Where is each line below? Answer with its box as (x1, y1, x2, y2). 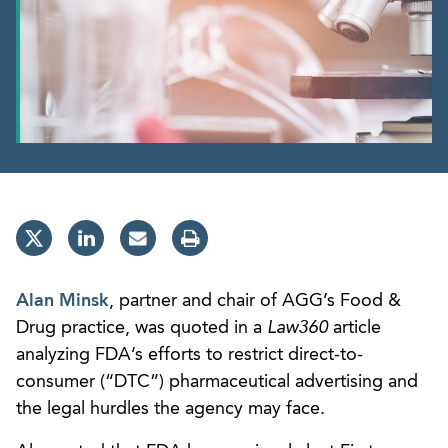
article (328, 318, 381, 337)
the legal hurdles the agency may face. (16, 399, 325, 418)
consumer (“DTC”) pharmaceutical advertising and (16, 372, 418, 391)
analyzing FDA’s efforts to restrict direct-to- (16, 345, 363, 364)
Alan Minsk (16, 291, 109, 310)
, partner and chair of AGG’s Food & (109, 291, 401, 310)
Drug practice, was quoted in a (16, 318, 267, 337)
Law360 (267, 318, 328, 337)
